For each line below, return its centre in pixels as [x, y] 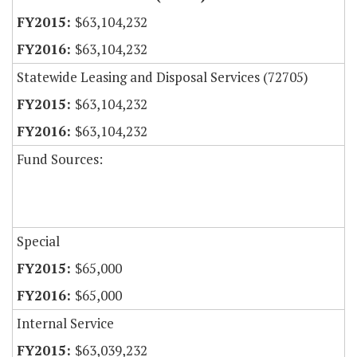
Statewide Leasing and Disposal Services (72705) [163, 77]
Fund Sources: [60, 159]
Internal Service [65, 324]
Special [38, 241]
